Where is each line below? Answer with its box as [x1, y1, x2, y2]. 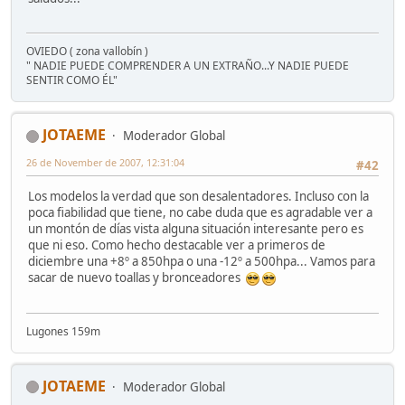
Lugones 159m [26, 323, 100, 339]
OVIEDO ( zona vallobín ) [26, 42, 148, 59]
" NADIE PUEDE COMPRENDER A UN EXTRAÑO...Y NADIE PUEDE [26, 57, 349, 73]
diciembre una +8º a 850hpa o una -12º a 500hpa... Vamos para [28, 253, 375, 270]
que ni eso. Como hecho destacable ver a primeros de [28, 237, 325, 254]
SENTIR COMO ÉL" [26, 71, 118, 88]
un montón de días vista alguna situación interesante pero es [28, 221, 363, 238]
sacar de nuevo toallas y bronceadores [28, 269, 246, 287]
